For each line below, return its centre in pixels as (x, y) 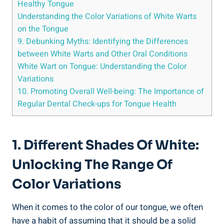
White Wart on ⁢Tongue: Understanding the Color (102, 67)
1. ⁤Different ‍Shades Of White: (105, 145)
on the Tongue (43, 29)
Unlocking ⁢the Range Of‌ (92, 164)
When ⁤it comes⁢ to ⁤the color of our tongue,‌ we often (107, 207)
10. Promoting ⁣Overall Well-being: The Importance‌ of (111, 92)
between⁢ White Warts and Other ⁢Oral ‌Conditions (102, 54)
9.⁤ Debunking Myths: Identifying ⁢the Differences (103, 42)
